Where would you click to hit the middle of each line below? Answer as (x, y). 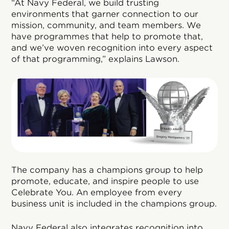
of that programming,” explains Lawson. (96, 59)
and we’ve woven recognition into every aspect (112, 48)
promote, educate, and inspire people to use (105, 181)
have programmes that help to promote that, (107, 36)
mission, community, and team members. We (106, 25)
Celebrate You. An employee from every (97, 192)
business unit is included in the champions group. (114, 203)
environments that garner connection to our (105, 14)
